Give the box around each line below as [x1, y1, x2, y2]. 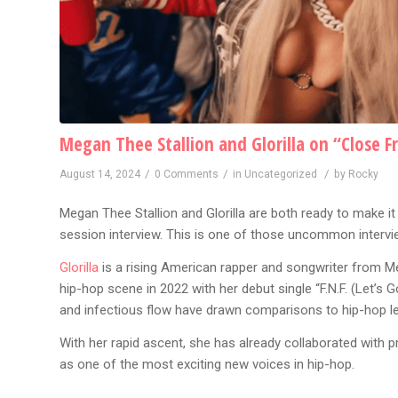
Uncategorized [244, 167, 317, 180]
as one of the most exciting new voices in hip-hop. [60, 355, 354, 372]
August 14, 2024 [60, 167, 140, 180]
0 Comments [155, 167, 219, 180]
